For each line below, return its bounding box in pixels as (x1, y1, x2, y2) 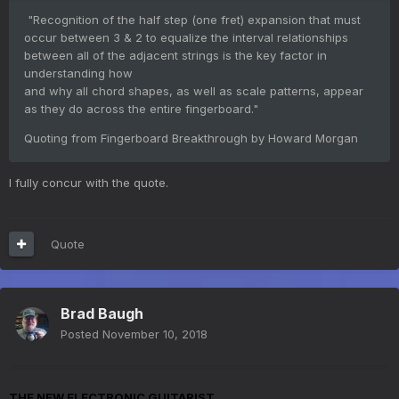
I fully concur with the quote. (9, 175, 168, 190)
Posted (61, 326, 102, 341)
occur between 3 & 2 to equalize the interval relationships (24, 29, 348, 45)
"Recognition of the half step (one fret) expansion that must (24, 12, 361, 27)
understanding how (24, 65, 136, 80)
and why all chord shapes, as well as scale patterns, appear (24, 83, 363, 98)
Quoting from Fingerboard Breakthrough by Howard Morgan (24, 130, 358, 145)
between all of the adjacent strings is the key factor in (24, 47, 327, 62)
